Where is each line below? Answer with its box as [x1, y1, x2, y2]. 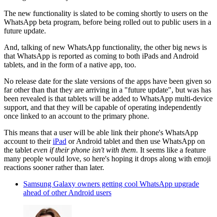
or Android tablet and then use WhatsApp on [66, 137, 205, 146]
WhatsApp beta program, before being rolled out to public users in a [4, 18, 211, 27]
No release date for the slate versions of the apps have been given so [4, 77, 211, 86]
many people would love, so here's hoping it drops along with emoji [4, 155, 211, 163]
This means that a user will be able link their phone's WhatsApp [4, 128, 198, 137]
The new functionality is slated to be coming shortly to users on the [4, 9, 208, 18]
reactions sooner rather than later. [4, 163, 104, 172]
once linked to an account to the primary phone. [4, 112, 149, 121]
